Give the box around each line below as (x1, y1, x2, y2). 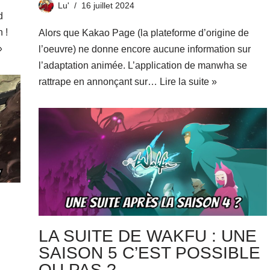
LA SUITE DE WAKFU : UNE (38, 226, 257, 245)
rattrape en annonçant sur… (38, 77, 160, 87)
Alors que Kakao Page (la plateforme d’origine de (38, 28, 249, 39)
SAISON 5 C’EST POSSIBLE (38, 243, 260, 262)
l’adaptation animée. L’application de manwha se (38, 60, 247, 71)
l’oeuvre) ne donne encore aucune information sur (38, 44, 251, 55)
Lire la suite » (159, 77, 217, 87)
